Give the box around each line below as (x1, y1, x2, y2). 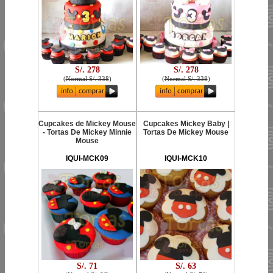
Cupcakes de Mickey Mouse (38, 119, 136, 128)
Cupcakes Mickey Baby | (143, 119, 229, 128)
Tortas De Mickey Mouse (143, 128, 229, 136)
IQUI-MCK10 (165, 154, 207, 163)
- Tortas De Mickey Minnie (43, 128, 132, 136)
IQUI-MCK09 (66, 154, 108, 163)
